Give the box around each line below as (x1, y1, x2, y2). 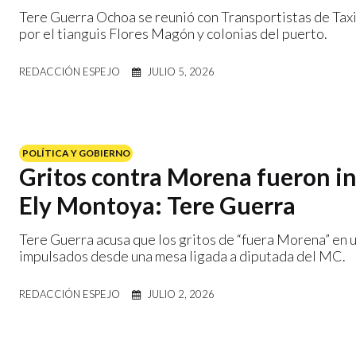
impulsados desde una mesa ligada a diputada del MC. (19, 246, 346, 265)
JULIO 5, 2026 (147, 64, 215, 78)
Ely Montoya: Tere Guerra (19, 190, 296, 219)
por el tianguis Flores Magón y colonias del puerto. (19, 24, 327, 42)
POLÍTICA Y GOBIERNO (21, 147, 130, 159)
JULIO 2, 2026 (147, 287, 215, 300)
